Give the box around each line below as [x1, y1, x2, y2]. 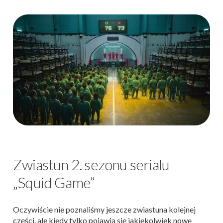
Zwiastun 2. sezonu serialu [13, 155, 170, 174]
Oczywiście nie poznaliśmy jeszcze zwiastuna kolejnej [13, 205, 196, 215]
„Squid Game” [13, 173, 95, 192]
